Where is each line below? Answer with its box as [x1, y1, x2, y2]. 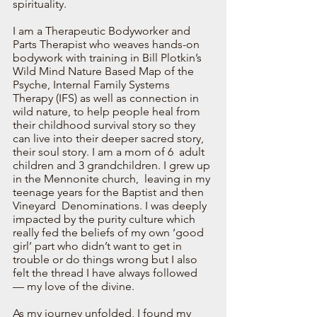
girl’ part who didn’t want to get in [13, 238, 185, 253]
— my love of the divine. [13, 279, 137, 293]
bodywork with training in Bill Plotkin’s [13, 50, 204, 64]
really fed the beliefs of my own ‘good [13, 225, 207, 239]
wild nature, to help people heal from [13, 104, 203, 118]
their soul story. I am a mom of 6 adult [13, 144, 207, 158]
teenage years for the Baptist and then [13, 185, 207, 199]
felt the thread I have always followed [13, 265, 200, 279]
